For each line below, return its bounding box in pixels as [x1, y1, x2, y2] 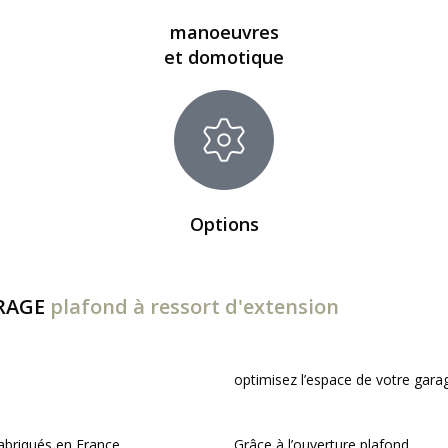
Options [189, 212, 259, 236]
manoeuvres [169, 20, 279, 44]
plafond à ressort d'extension [50, 293, 339, 320]
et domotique [164, 45, 284, 69]
